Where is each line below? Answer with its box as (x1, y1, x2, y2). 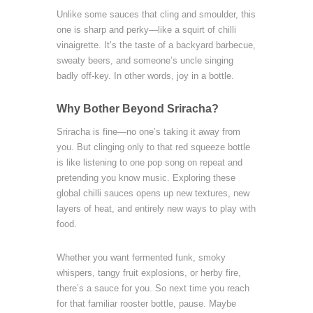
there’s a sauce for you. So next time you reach (56, 283, 249, 293)
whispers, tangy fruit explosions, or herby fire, (56, 268, 241, 278)
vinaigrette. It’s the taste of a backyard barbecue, (56, 40, 256, 50)
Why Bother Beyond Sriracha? (56, 103, 219, 115)
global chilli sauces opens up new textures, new (56, 188, 249, 198)
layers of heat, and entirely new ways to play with (56, 203, 256, 214)
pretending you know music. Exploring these (56, 173, 235, 183)
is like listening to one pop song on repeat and (56, 157, 242, 168)
